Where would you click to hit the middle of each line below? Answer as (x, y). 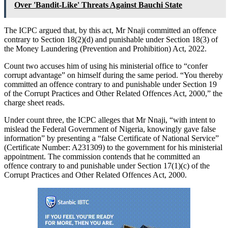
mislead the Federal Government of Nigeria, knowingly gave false (110, 129)
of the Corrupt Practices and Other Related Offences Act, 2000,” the (113, 93)
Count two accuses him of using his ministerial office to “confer (106, 66)
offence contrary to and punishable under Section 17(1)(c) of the (107, 165)
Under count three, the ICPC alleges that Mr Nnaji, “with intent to (110, 120)
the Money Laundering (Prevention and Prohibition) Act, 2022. (105, 48)
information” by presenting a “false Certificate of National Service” (111, 138)
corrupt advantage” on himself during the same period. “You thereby (113, 75)
